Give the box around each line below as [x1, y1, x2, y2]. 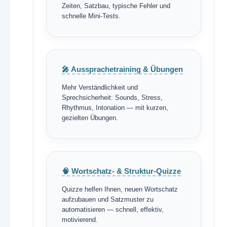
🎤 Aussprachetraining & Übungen [61, 65, 183, 73]
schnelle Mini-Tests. [61, 12, 121, 20]
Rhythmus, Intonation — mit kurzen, [61, 104, 168, 111]
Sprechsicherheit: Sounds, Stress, [61, 94, 163, 101]
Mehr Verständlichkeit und [61, 84, 138, 91]
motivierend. [61, 216, 98, 223]
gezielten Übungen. [61, 114, 118, 122]
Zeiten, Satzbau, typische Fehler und [61, 2, 170, 10]
